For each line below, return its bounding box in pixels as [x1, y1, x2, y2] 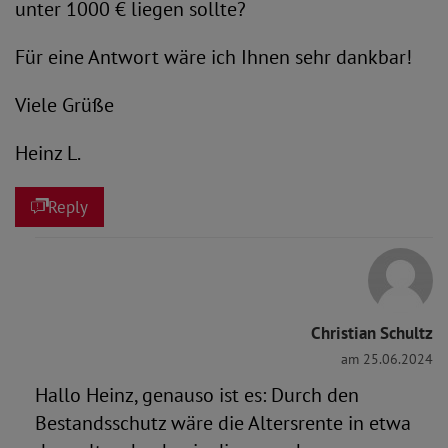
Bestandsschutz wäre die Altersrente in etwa [35, 410, 411, 436]
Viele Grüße [15, 92, 114, 118]
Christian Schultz [311, 322, 433, 344]
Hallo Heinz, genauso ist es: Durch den [35, 382, 359, 408]
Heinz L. [15, 140, 81, 166]
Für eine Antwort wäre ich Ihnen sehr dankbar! [15, 44, 412, 70]
